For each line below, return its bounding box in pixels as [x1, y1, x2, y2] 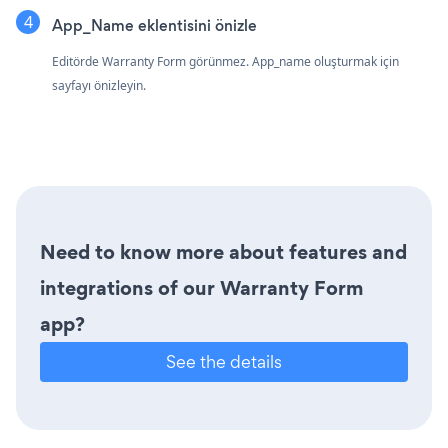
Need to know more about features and [40, 237, 407, 266]
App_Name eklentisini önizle [52, 14, 257, 36]
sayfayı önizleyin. [52, 76, 146, 94]
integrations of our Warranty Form [40, 273, 363, 302]
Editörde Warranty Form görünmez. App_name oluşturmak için [52, 52, 399, 70]
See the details [166, 349, 282, 373]
